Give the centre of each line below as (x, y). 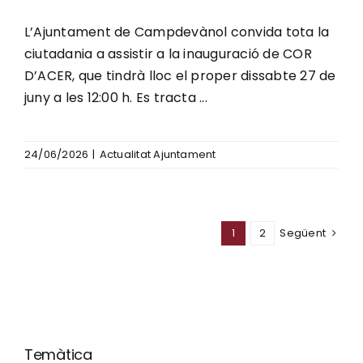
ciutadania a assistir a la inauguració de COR (168, 54)
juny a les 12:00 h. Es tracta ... (116, 98)
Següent (303, 233)
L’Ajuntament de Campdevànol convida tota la (177, 32)
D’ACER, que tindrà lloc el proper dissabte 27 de (180, 76)
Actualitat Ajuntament (158, 155)
